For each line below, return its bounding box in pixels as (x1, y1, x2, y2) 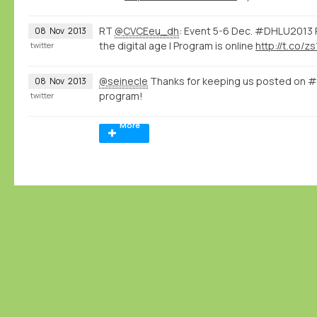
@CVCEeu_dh (115, 23, 179, 38)
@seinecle (99, 74, 148, 88)
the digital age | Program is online (99, 38, 255, 52)
